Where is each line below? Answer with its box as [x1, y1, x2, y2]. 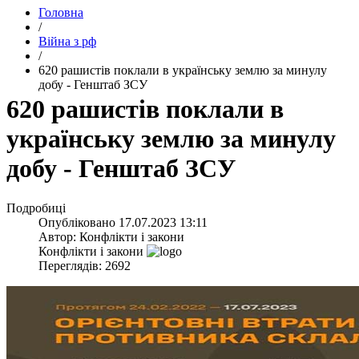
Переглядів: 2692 [38, 258, 131, 272]
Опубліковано [38, 215, 119, 229]
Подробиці [6, 200, 66, 215]
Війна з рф [38, 34, 96, 48]
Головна [38, 6, 83, 19]
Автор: [38, 229, 79, 244]
